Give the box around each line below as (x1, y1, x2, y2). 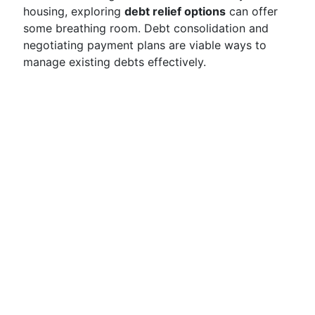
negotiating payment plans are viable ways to (23, 38, 266, 52)
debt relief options (124, 4, 226, 18)
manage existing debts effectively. (23, 55, 206, 69)
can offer (226, 4, 278, 18)
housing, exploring (23, 4, 124, 18)
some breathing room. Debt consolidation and (23, 21, 269, 35)
